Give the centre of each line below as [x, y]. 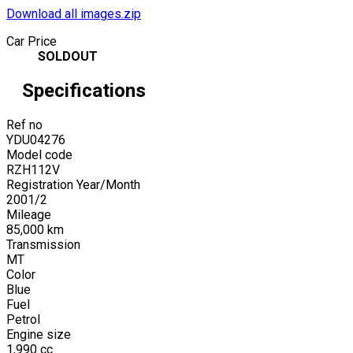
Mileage [29, 214]
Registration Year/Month [73, 184]
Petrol [23, 319]
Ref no [24, 124]
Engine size [39, 334]
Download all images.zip [74, 13]
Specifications [84, 90]
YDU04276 [36, 139]
